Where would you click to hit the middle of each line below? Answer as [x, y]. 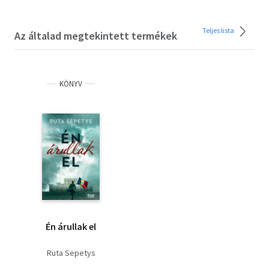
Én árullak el [71, 226]
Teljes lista [219, 30]
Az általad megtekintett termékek [96, 35]
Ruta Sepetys [71, 252]
